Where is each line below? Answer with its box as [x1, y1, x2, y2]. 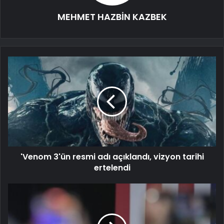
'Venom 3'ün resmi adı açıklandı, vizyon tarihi [20, 151, 204, 163]
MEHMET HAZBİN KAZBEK [57, 10, 167, 23]
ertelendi [93, 162, 130, 174]
